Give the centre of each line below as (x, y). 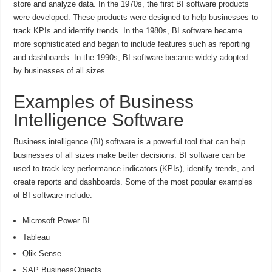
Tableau (36, 237)
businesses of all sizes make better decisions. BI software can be (130, 155)
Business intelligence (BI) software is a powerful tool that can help (130, 141)
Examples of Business (104, 101)
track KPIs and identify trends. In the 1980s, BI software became (128, 30)
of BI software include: (53, 195)
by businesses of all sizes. (61, 70)
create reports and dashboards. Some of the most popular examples (133, 182)
